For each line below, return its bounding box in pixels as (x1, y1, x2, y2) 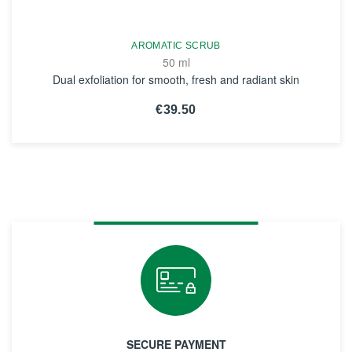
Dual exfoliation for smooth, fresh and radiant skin (53, 71, 299, 87)
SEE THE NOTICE (122, 137, 230, 150)
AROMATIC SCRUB (131, 40, 221, 51)
